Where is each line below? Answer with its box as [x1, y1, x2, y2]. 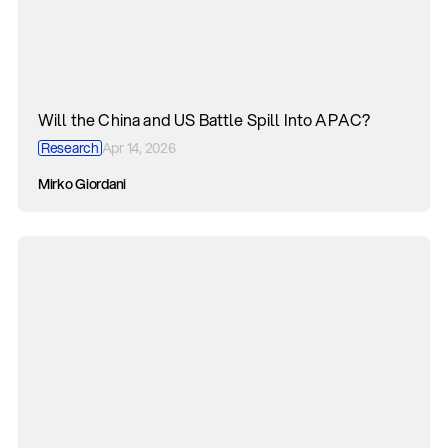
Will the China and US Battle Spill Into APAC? [38, 108, 371, 131]
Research [41, 138, 99, 158]
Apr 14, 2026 [101, 138, 176, 158]
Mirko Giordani [38, 174, 127, 194]
